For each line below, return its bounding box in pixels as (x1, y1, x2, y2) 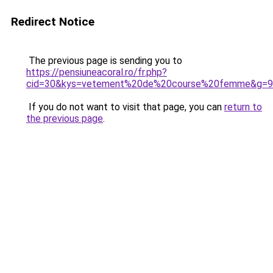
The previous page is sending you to (26, 55, 182, 66)
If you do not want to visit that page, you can (26, 101, 224, 113)
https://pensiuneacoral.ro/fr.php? (26, 66, 167, 78)
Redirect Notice (11, 15, 94, 29)
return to (224, 101, 262, 113)
